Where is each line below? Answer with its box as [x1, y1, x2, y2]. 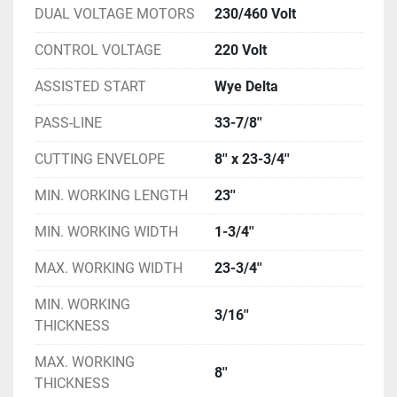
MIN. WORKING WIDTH [35, 222, 178, 240]
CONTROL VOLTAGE [35, 41, 161, 58]
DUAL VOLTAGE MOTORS [35, 4, 195, 22]
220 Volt [214, 41, 267, 58]
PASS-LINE [35, 113, 102, 131]
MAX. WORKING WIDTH [35, 259, 183, 276]
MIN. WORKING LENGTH [35, 186, 188, 204]
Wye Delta [214, 77, 278, 95]
